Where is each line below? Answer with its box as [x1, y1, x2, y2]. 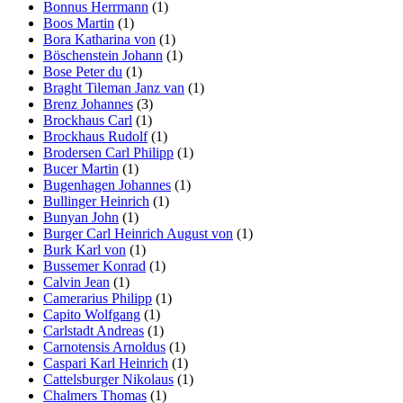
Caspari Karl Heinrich [43, 354, 168, 371]
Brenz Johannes [43, 95, 133, 112]
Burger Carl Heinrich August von [43, 225, 233, 241]
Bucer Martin [43, 160, 119, 176]
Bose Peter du [43, 63, 122, 79]
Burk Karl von [43, 241, 126, 257]
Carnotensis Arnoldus [43, 338, 166, 354]
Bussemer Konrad [43, 257, 146, 273]
